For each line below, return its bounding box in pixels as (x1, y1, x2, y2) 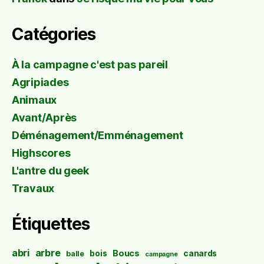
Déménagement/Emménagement (12, 129, 183, 142)
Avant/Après (12, 111, 77, 124)
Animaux (12, 94, 57, 107)
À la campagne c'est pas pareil (12, 58, 168, 71)
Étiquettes (12, 214, 90, 235)
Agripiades (12, 76, 69, 89)
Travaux (12, 182, 55, 195)
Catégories (12, 24, 95, 45)
